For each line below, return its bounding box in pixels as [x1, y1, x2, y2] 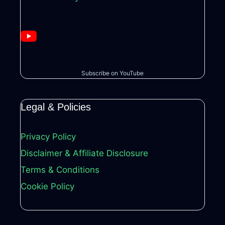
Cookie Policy [21, 181, 74, 192]
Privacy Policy [21, 132, 76, 142]
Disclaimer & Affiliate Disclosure [21, 148, 148, 159]
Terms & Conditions [21, 165, 99, 175]
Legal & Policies [21, 101, 91, 113]
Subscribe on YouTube [81, 69, 144, 77]
